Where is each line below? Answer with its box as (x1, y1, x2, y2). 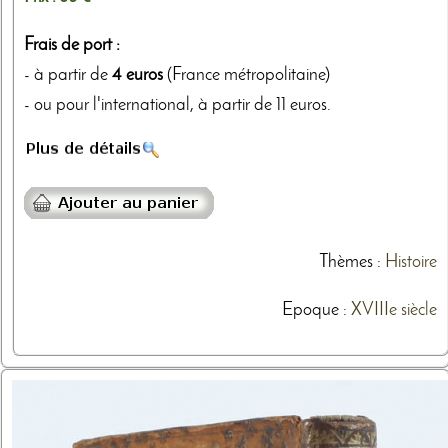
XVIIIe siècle (350, 301, 437, 319)
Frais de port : (24, 36, 120, 54)
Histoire (384, 253, 437, 271)
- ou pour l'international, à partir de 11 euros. (24, 96, 331, 114)
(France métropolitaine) (163, 66, 330, 84)
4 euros (112, 66, 163, 84)
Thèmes (318, 253, 373, 271)
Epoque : (281, 301, 351, 319)
